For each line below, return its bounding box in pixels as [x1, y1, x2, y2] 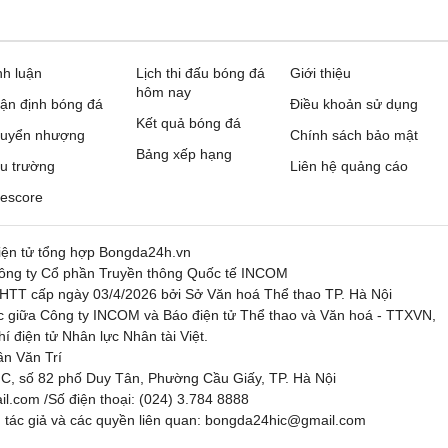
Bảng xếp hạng [136, 146, 232, 162]
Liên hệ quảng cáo [290, 158, 408, 174]
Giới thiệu [290, 65, 351, 81]
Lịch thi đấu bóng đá [136, 65, 265, 81]
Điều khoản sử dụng [290, 96, 418, 112]
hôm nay [136, 84, 191, 100]
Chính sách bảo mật [290, 127, 418, 143]
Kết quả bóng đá [136, 115, 241, 131]
